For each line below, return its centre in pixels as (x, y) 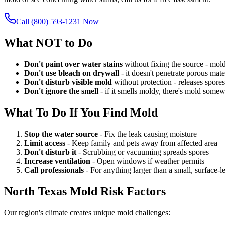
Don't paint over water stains (73, 64)
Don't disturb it (50, 152)
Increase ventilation (57, 161)
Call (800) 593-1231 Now (58, 22)
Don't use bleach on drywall (72, 73)
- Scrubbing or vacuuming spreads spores (143, 152)
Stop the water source (61, 134)
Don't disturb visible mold (68, 82)
